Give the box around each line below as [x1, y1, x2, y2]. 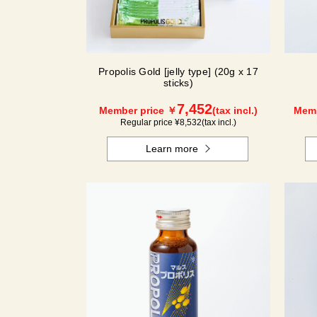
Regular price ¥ [120, 117, 180, 128]
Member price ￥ [99, 105, 177, 117]
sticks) [163, 77, 193, 89]
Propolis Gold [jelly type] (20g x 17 [98, 66, 259, 78]
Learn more [146, 143, 199, 155]
